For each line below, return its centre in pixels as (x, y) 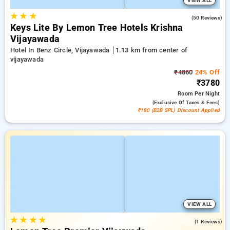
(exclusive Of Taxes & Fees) (186, 102)
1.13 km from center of (151, 50)
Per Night (207, 94)
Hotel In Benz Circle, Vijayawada (61, 50)
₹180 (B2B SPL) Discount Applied (178, 110)
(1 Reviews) (208, 222)
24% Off (206, 72)
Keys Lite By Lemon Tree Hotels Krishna (97, 28)
